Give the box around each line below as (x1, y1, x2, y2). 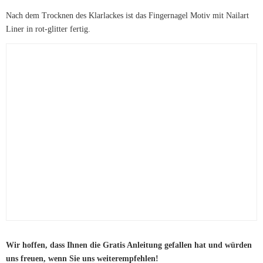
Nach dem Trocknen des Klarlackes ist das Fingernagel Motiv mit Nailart (6, 11, 249, 20)
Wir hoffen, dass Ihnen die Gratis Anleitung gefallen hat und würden (6, 241, 252, 250)
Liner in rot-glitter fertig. (6, 24, 90, 33)
